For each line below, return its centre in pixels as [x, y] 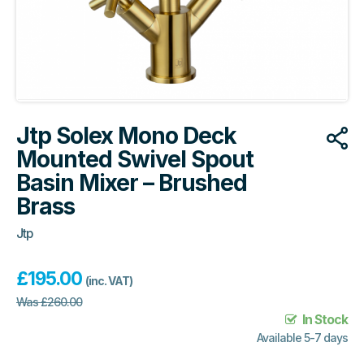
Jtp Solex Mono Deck [126, 135]
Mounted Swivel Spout [135, 159]
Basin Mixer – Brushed [132, 182]
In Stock [325, 319]
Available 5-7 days [302, 337]
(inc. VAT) [109, 280]
